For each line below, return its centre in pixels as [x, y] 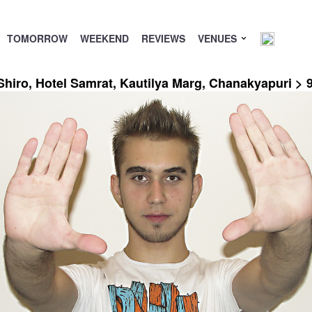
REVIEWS [163, 38]
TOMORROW [37, 38]
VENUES [218, 38]
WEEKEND [104, 38]
